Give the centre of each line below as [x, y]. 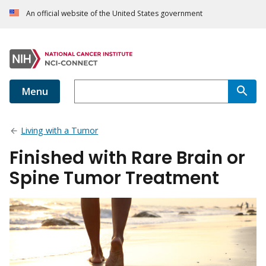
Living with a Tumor [60, 131]
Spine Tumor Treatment [114, 178]
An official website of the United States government [114, 14]
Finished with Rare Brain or [127, 158]
